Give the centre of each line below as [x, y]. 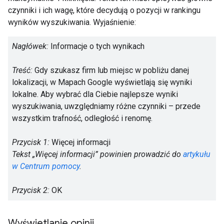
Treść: [22, 70]
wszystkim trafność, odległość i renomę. [82, 118]
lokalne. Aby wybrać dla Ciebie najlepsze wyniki [95, 94]
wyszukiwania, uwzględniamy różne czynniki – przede [106, 106]
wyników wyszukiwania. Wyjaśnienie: [72, 22]
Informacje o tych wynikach [96, 46]
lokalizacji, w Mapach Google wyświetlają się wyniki [102, 82]
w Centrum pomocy [46, 166]
